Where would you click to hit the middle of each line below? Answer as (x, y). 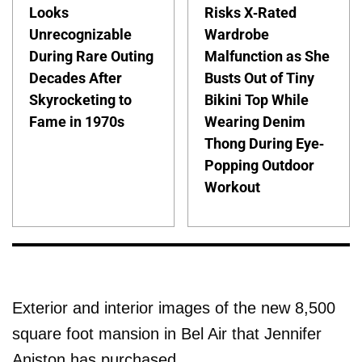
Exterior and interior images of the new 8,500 (174, 308)
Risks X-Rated (251, 13)
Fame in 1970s (77, 122)
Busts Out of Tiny (260, 78)
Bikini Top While (257, 100)
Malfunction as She (267, 57)
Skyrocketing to (80, 100)
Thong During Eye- (265, 144)
